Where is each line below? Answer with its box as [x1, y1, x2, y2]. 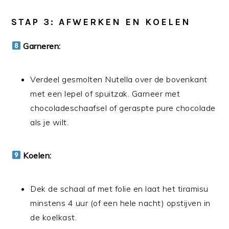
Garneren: [23, 40, 61, 51]
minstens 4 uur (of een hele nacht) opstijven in [30, 197, 211, 208]
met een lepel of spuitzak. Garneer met [30, 88, 180, 99]
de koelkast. [30, 212, 77, 222]
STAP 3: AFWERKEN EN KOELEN [11, 16, 191, 28]
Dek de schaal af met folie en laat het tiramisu [30, 183, 209, 194]
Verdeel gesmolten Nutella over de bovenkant [30, 74, 208, 84]
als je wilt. [30, 117, 69, 127]
